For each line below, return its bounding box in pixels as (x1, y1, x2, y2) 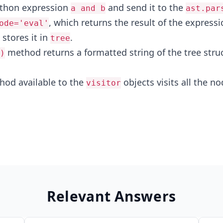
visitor (86, 78, 121, 88)
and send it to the (105, 1, 186, 13)
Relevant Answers (46, 186, 177, 206)
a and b (70, 3, 106, 13)
